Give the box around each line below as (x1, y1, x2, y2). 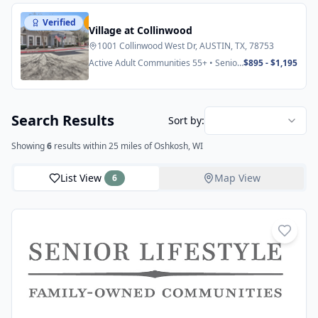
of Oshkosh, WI (142, 140, 203, 152)
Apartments (89, 68, 136, 80)
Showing (11, 140, 47, 152)
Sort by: (168, 114, 204, 127)
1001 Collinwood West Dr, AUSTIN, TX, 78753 (97, 40, 274, 52)
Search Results (11, 111, 114, 130)
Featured (102, 16, 141, 28)
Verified (43, 16, 76, 28)
